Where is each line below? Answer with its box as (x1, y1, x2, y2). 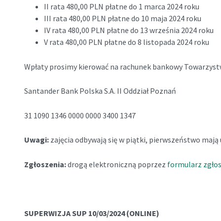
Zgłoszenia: (24, 159, 68, 170)
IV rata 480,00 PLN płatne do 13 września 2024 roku (43, 25, 214, 36)
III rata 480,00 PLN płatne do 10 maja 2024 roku (43, 13, 201, 24)
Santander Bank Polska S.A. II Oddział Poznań (24, 86, 178, 96)
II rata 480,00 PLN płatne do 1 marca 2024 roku (43, 1, 199, 12)
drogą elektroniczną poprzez (67, 159, 167, 170)
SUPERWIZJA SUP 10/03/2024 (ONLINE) (24, 208, 159, 219)
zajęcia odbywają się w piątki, (50, 135, 149, 145)
